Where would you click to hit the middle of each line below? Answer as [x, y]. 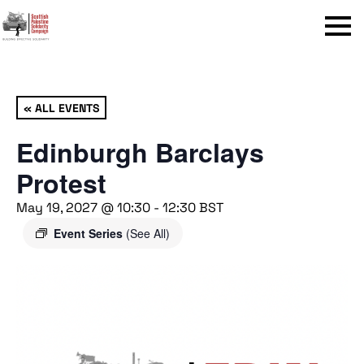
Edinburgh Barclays [140, 152]
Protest [61, 183]
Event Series [90, 233]
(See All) [148, 233]
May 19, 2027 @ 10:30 [83, 208]
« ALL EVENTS [61, 107]
